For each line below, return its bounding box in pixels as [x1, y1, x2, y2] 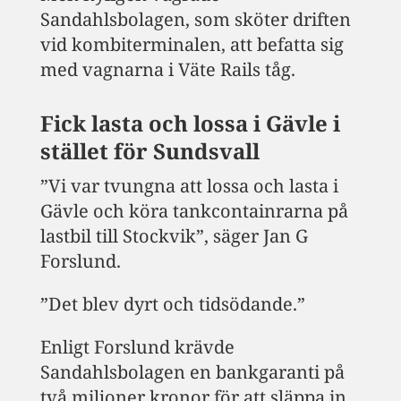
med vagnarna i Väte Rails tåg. [39, 57, 295, 82]
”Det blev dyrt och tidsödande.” [39, 292, 305, 317]
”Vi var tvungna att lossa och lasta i [39, 174, 338, 199]
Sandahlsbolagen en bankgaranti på [39, 360, 345, 385]
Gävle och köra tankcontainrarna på [39, 199, 348, 224]
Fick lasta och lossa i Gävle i [39, 108, 340, 139]
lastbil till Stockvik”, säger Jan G [39, 224, 308, 249]
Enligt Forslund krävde [39, 335, 235, 360]
